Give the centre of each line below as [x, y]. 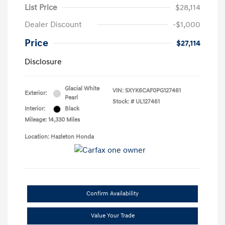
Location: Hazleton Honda [59, 137]
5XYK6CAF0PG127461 [153, 91]
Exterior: [36, 93]
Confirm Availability [113, 194]
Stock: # [123, 102]
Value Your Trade [113, 216]
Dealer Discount [53, 25]
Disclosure [43, 62]
